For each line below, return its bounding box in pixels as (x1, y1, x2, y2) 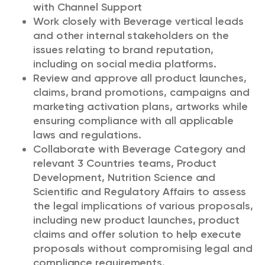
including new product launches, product (33, 214, 240, 227)
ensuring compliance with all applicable (33, 114, 234, 127)
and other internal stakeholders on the (33, 29, 229, 42)
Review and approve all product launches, (33, 72, 247, 85)
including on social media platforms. (33, 57, 217, 70)
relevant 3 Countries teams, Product (33, 157, 217, 170)
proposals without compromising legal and (33, 242, 253, 255)
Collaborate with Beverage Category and (33, 143, 245, 156)
